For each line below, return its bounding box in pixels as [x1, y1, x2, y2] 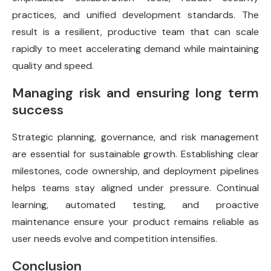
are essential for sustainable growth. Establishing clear [12, 148, 259, 161]
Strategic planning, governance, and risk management [12, 131, 259, 144]
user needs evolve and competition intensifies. [12, 232, 217, 246]
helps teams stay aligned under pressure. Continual [12, 181, 259, 195]
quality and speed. [12, 59, 94, 73]
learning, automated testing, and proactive [12, 198, 259, 212]
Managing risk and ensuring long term [12, 84, 259, 102]
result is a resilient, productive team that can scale [12, 25, 259, 39]
